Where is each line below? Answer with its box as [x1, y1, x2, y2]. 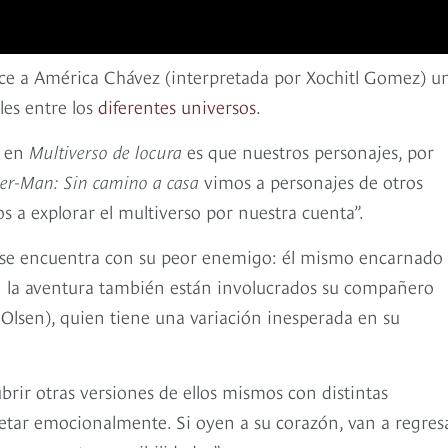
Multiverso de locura [29, 137, 182, 163]
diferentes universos [98, 92, 256, 118]
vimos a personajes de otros [199, 167, 423, 193]
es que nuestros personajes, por [182, 137, 434, 163]
